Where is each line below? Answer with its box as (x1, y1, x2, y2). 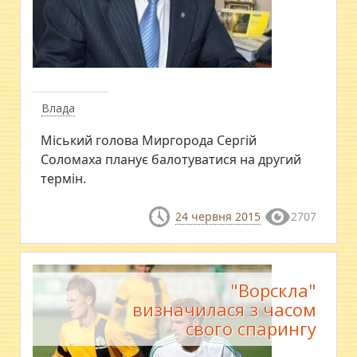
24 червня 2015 (175, 209, 261, 225)
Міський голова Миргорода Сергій (41, 131, 257, 150)
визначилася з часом (131, 296, 316, 321)
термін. (41, 170, 87, 188)
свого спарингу (185, 316, 316, 340)
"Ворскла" (229, 277, 316, 302)
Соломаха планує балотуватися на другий (41, 151, 302, 169)
